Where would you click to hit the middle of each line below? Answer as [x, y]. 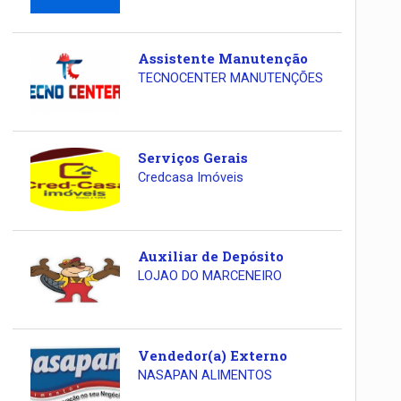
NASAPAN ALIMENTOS [205, 375]
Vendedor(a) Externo [212, 355]
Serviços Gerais [192, 157]
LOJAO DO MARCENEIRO [209, 277]
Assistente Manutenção [222, 59]
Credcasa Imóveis [190, 177]
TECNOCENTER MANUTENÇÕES [230, 79]
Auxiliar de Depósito [210, 256]
